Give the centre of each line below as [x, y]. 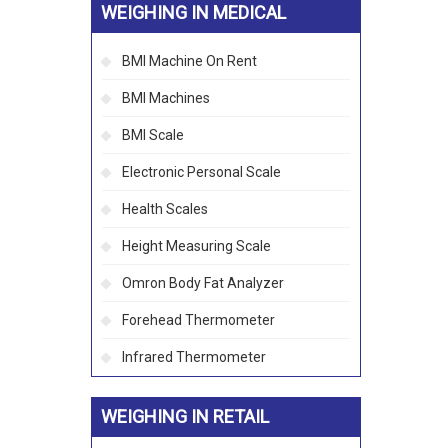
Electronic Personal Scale [201, 172]
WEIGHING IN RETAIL [185, 416]
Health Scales [165, 209]
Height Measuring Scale [196, 246]
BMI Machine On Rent [189, 61]
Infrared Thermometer [194, 357]
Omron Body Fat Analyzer [203, 283]
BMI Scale [153, 135]
